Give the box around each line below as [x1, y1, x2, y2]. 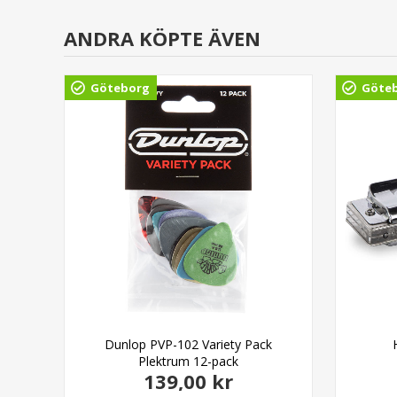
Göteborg [90, 79, 150, 96]
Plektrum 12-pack [138, 353, 239, 370]
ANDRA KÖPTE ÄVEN [64, 24, 261, 51]
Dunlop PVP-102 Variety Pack [105, 336, 273, 353]
